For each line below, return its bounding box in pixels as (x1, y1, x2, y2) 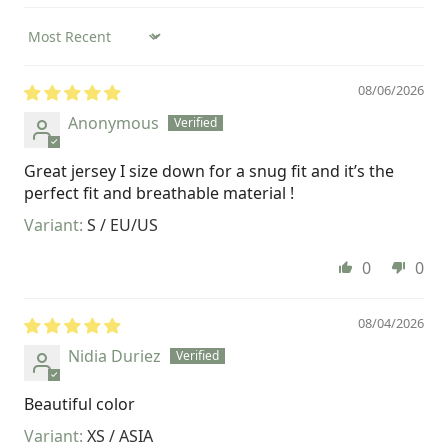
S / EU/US (87, 213, 158, 236)
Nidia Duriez (68, 344, 161, 367)
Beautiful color (24, 392, 135, 415)
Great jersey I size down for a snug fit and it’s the (24, 159, 394, 182)
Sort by (23, 34, 77, 57)
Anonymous (68, 111, 159, 134)
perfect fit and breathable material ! (24, 181, 294, 204)
